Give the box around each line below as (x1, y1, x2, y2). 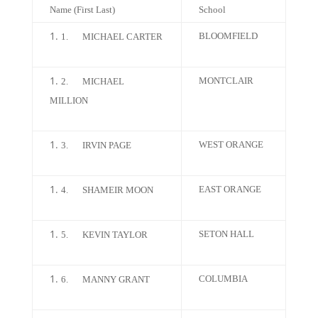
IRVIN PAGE (82, 140, 131, 150)
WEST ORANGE (198, 139, 263, 150)
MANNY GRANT (82, 274, 150, 285)
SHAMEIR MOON (82, 185, 153, 195)
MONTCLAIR (198, 75, 253, 86)
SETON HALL (198, 229, 254, 239)
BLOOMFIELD (198, 31, 258, 41)
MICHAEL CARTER (82, 31, 163, 42)
